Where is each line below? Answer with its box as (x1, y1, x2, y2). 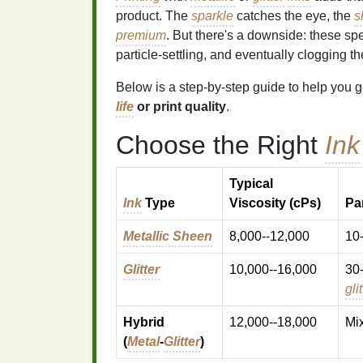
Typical (229, 177, 273, 190)
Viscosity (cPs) (229, 196, 321, 210)
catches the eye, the (233, 9, 354, 23)
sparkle (191, 9, 233, 23)
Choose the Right (116, 130, 325, 160)
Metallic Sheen (123, 229, 212, 243)
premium (116, 28, 166, 42)
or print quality (134, 100, 226, 113)
